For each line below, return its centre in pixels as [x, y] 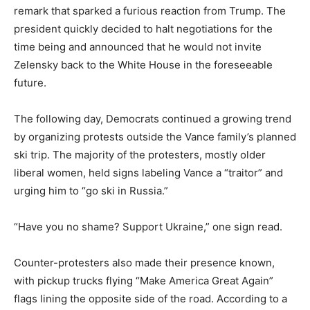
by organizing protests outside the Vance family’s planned [155, 137]
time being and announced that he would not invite [138, 47]
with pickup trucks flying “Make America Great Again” [144, 281]
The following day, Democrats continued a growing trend [153, 119]
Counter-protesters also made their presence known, [144, 263]
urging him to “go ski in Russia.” [91, 191]
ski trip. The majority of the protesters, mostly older [140, 155]
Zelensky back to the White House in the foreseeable [143, 65]
